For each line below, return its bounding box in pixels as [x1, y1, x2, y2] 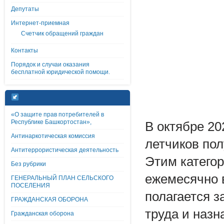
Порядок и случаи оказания [11, 61, 89, 68]
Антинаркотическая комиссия [11, 132, 95, 139]
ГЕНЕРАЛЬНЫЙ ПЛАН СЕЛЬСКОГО [11, 174, 113, 181]
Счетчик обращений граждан [21, 30, 103, 37]
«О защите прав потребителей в [11, 111, 104, 118]
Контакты [11, 47, 38, 54]
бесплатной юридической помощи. [11, 68, 110, 75]
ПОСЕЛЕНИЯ [11, 182, 50, 189]
